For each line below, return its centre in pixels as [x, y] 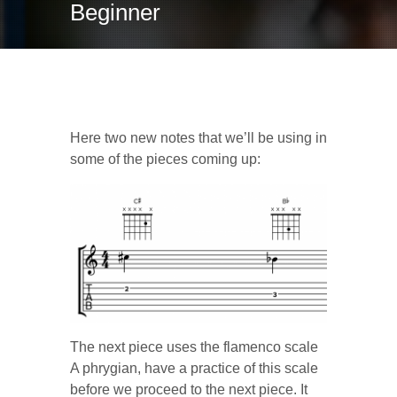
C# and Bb [108, 106]
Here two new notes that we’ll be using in [198, 137]
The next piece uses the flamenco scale [194, 347]
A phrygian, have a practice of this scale [194, 369]
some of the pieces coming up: [165, 159]
